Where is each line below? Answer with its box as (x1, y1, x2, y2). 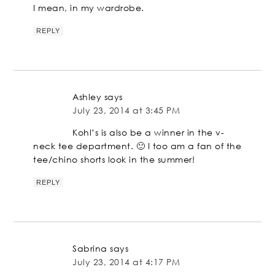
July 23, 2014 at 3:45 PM (72, 104, 180, 117)
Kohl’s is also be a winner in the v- (72, 126, 225, 139)
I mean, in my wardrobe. (33, 2, 144, 14)
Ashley (72, 91, 102, 103)
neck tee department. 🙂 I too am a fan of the (33, 140, 242, 152)
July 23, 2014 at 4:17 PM (72, 256, 180, 268)
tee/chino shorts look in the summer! (33, 153, 195, 166)
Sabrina (72, 242, 107, 255)
